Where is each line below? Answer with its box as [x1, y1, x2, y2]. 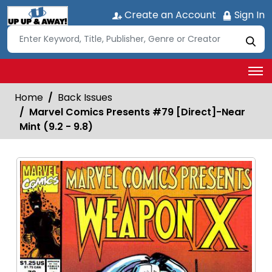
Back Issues [58, 90, 112, 104]
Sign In [232, 8, 265, 22]
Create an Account [122, 8, 216, 22]
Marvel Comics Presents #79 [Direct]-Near [29, 104, 245, 119]
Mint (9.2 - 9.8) [19, 119, 93, 134]
